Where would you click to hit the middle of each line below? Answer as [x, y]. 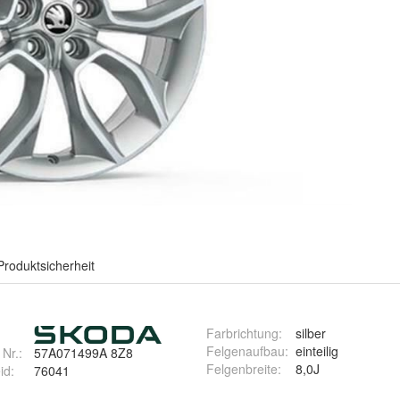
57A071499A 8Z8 [83, 353]
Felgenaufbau [246, 351]
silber [311, 333]
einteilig [317, 351]
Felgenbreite [242, 369]
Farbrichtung [242, 333]
